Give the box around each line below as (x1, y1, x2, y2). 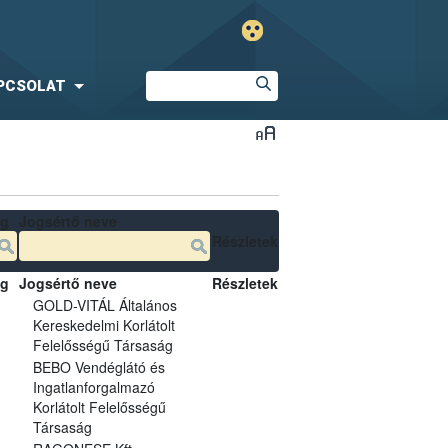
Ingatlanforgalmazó (32, 376, 155, 397)
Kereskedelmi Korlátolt (32, 314, 175, 335)
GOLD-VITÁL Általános (32, 294, 177, 315)
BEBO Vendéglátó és (32, 356, 165, 377)
